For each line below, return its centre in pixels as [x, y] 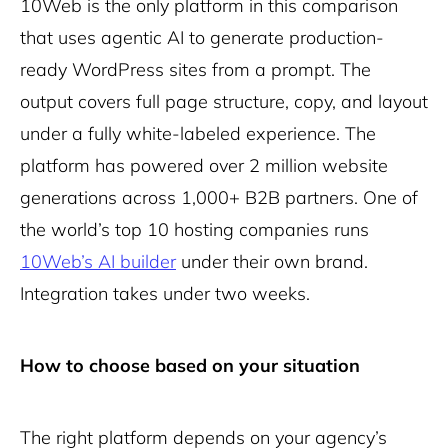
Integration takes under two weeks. [165, 293]
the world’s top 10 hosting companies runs [194, 229]
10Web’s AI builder [98, 261]
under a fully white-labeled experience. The [198, 133]
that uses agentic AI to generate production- [202, 37]
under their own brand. [272, 261]
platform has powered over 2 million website [204, 165]
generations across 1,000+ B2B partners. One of [219, 197]
